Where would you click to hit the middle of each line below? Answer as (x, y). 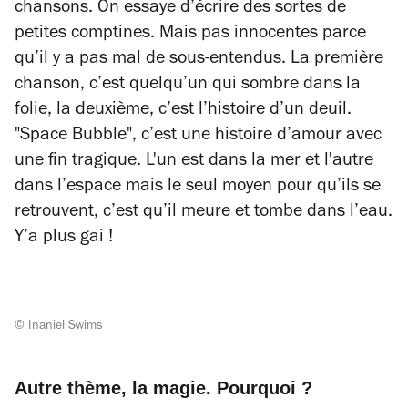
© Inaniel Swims (59, 326)
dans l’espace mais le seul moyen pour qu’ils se (198, 187)
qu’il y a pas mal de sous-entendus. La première (199, 60)
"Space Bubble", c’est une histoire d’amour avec (198, 136)
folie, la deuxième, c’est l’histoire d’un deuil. (183, 111)
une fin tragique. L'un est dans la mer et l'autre (194, 162)
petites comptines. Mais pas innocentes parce (190, 34)
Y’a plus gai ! (64, 238)
